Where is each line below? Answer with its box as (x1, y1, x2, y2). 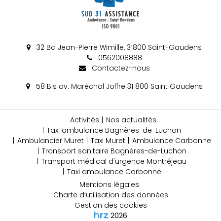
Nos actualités (106, 114, 156, 125)
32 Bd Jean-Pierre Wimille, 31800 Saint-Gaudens (35, 42, 202, 52)
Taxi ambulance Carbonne (67, 166, 161, 177)
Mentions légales (79, 179, 139, 189)
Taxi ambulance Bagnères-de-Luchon (47, 125, 181, 135)
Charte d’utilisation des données (53, 189, 168, 200)
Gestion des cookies (74, 200, 147, 210)
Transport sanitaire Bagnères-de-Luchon (41, 146, 186, 156)
